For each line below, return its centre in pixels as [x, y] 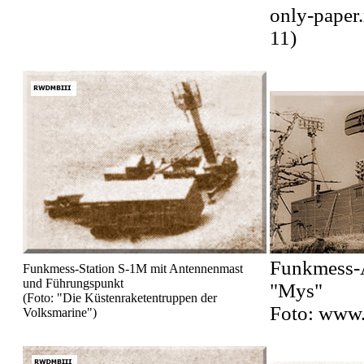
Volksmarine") [60, 313]
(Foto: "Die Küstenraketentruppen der [120, 298]
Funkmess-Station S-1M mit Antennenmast [133, 269]
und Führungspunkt [73, 284]
